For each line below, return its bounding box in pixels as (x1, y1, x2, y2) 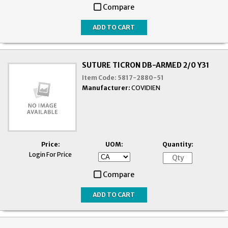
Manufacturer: (82, 83, 131, 92)
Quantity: (162, 140, 193, 148)
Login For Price (29, 150, 72, 158)
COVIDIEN (131, 83, 161, 92)
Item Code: (82, 73, 117, 81)
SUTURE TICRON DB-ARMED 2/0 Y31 (82, 60, 210, 70)
